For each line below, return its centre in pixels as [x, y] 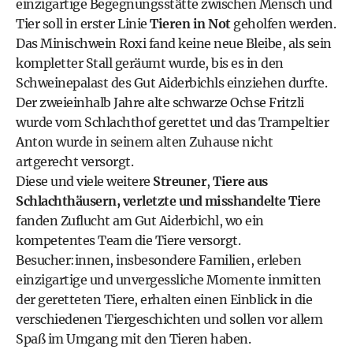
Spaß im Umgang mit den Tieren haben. [133, 339]
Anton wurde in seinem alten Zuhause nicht [145, 142]
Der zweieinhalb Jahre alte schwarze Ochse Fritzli [160, 102]
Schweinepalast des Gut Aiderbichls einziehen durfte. [171, 83]
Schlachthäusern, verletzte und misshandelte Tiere [168, 201]
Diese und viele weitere [84, 181]
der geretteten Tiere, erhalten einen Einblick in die [164, 299]
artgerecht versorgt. [74, 162]
